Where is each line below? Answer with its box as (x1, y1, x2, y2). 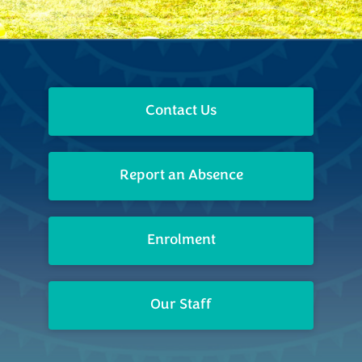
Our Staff (150, 297, 212, 314)
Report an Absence (119, 168, 243, 184)
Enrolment (146, 233, 216, 249)
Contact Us (145, 103, 217, 120)
